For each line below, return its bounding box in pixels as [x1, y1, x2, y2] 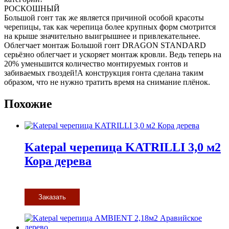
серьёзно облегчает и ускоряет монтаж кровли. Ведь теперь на [4, 50, 221, 59]
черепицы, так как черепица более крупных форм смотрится [4, 22, 216, 32]
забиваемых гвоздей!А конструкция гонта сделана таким [4, 68, 203, 78]
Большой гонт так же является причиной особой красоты [4, 13, 204, 22]
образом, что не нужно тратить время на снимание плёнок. [4, 78, 210, 87]
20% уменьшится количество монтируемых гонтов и [4, 59, 188, 68]
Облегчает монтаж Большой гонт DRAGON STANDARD [4, 41, 206, 50]
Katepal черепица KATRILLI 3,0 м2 [25, 140, 221, 154]
